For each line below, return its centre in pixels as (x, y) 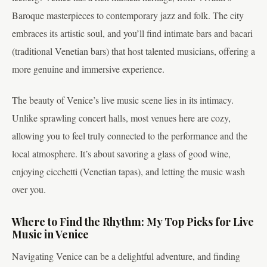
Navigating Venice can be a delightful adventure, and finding (126, 256)
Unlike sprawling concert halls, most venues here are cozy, (121, 118)
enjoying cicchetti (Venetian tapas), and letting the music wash (128, 172)
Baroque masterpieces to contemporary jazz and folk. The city (128, 15)
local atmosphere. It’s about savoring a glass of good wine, (121, 154)
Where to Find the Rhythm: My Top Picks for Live (133, 222)
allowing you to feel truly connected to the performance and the (130, 136)
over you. (29, 190)
